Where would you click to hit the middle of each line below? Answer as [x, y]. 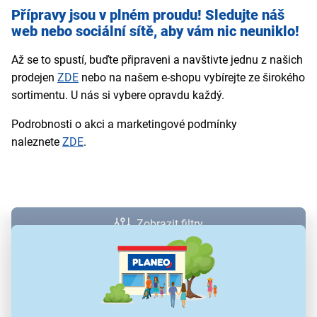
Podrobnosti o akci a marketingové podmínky [124, 125]
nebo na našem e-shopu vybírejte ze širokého [192, 78]
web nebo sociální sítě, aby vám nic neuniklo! [155, 31]
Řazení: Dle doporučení [158, 301]
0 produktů [158, 262]
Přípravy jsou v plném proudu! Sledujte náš [148, 15]
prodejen [34, 78]
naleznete [37, 142]
